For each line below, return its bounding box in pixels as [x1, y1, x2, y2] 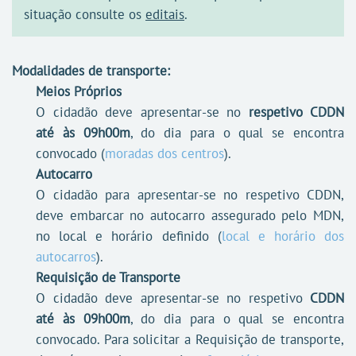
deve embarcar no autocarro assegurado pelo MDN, [36, 207, 344, 224]
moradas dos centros [105, 145, 224, 162]
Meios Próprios [36, 83, 122, 100]
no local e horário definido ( [36, 227, 222, 245]
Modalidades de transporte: [12, 62, 170, 79]
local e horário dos [221, 227, 344, 245]
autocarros [36, 248, 96, 265]
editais [145, 6, 184, 23]
